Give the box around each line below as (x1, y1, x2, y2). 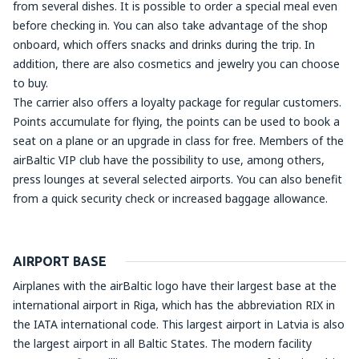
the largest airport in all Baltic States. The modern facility (13, 336, 312, 351)
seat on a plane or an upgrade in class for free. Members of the (13, 133, 344, 148)
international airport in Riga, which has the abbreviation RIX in (13, 297, 335, 313)
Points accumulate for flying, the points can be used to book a (13, 114, 340, 129)
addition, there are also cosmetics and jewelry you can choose (13, 56, 340, 71)
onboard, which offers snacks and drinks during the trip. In (13, 37, 315, 52)
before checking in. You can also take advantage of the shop (13, 18, 328, 33)
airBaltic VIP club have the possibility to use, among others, (13, 152, 325, 167)
